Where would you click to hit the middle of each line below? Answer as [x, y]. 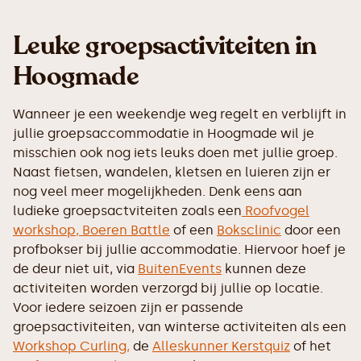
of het [311, 346]
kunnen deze [264, 269]
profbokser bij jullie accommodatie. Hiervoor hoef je [179, 249]
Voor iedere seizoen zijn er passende [128, 307]
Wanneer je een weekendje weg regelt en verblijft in [180, 114]
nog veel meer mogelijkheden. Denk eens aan [158, 191]
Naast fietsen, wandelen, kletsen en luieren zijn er [172, 172]
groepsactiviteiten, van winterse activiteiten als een [180, 327]
